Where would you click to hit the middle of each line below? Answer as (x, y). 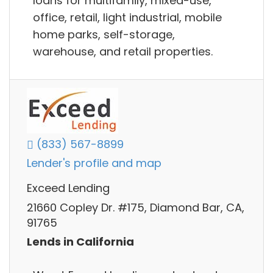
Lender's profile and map (94, 163)
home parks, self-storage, (104, 34)
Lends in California (80, 242)
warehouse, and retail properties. (123, 51)
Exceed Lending (68, 188)
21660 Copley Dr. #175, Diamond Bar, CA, (136, 207)
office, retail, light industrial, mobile (127, 17)
